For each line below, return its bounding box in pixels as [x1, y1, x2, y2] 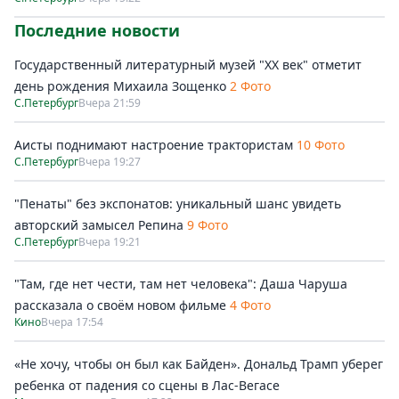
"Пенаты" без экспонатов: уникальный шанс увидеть [14, 194, 341, 212]
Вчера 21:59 [78, 94, 141, 110]
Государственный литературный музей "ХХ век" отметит [14, 55, 362, 73]
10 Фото [297, 135, 345, 153]
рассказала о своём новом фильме [14, 296, 226, 313]
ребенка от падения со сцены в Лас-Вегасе [14, 376, 280, 394]
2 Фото [230, 77, 271, 94]
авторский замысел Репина [14, 216, 183, 233]
